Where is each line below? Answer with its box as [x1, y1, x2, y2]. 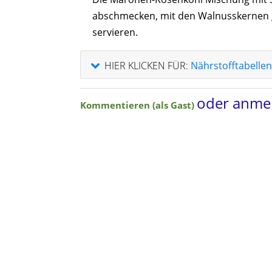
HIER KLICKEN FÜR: [104, 58, 188, 72]
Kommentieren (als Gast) [80, 98, 197, 111]
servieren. [92, 25, 138, 39]
